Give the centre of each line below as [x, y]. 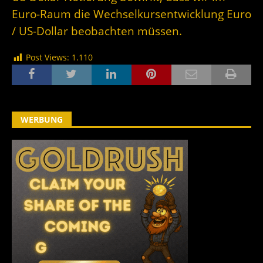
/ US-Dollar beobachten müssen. [97, 31]
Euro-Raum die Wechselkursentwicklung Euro [131, 14]
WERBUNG [42, 119]
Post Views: [48, 58]
